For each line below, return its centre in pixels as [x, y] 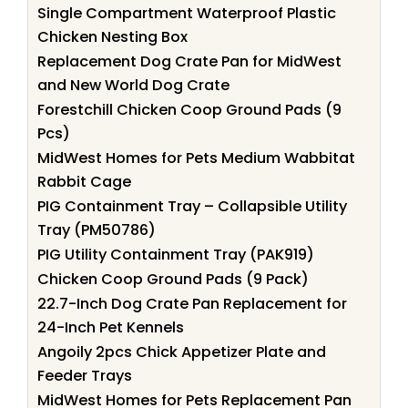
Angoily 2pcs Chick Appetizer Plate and [182, 352]
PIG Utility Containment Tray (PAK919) [176, 254]
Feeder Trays [85, 375]
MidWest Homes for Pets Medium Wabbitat [196, 158]
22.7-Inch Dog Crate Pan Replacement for [192, 303]
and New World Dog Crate [133, 85]
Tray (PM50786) [97, 229]
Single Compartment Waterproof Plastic [187, 13]
